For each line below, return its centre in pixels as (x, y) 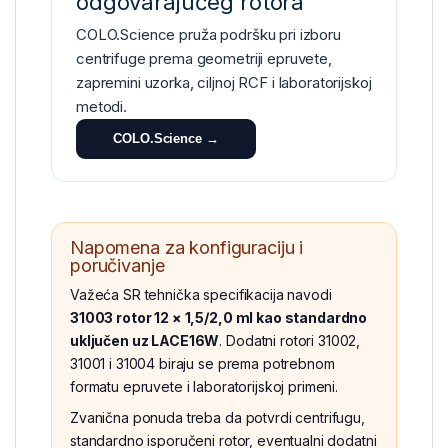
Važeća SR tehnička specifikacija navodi (201, 294)
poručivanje (117, 265)
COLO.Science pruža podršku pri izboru (208, 34)
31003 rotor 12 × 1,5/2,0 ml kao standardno (219, 317)
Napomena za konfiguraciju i (187, 247)
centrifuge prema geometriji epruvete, (204, 58)
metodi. (102, 106)
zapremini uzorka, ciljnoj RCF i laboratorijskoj (224, 82)
